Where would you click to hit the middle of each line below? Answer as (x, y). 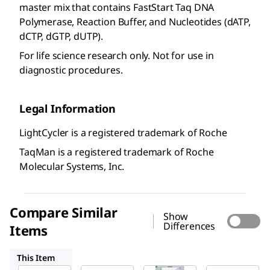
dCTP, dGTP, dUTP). (61, 36)
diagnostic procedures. (71, 70)
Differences (189, 226)
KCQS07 (220, 257)
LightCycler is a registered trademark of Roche (123, 133)
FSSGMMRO (103, 257)
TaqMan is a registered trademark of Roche (117, 152)
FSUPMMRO (166, 257)
